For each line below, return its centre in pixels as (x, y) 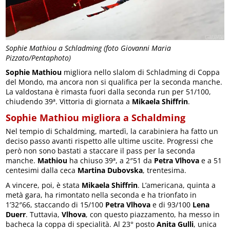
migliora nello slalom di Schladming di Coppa (141, 72)
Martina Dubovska (110, 170)
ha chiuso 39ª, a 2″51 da (111, 160)
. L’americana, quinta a (177, 185)
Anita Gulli (175, 224)
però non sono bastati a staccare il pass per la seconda (101, 150)
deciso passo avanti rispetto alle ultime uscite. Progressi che (110, 141)
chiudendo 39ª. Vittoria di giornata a (69, 101)
